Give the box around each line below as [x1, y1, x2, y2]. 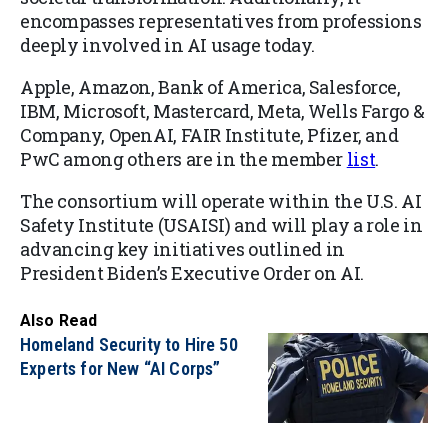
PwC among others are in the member [20, 147, 347, 172]
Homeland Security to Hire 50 [20, 334, 238, 356]
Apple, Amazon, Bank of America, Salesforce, [20, 75, 401, 100]
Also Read [20, 311, 98, 331]
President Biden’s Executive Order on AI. [20, 261, 364, 286]
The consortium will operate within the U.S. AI [20, 189, 422, 214]
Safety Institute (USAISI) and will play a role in [20, 213, 423, 238]
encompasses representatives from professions [20, 9, 422, 34]
